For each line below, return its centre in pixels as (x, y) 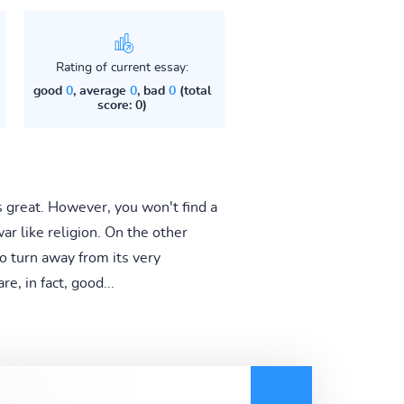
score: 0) (122, 105)
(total (193, 91)
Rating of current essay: (122, 67)
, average (101, 91)
